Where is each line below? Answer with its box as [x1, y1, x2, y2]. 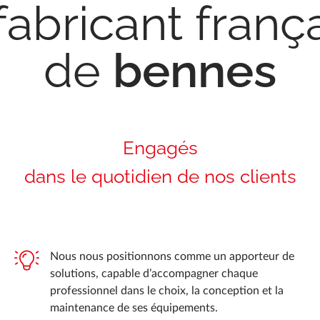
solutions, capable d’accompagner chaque [50, 267, 258, 279]
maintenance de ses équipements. [50, 301, 218, 314]
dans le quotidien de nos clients [24, 165, 296, 187]
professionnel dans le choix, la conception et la [50, 284, 284, 296]
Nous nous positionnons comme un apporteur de [50, 250, 294, 262]
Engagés [122, 136, 198, 159]
